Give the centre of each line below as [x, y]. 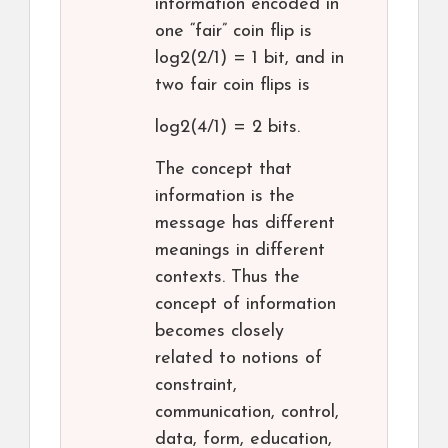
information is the [225, 197]
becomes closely [219, 332]
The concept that [223, 170]
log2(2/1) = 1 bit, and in [249, 59]
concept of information [245, 305]
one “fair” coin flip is [233, 32]
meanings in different [240, 251]
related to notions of [238, 359]
